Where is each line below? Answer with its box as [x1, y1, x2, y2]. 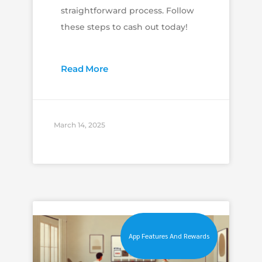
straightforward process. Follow [60, 5, 194, 16]
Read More [60, 63, 108, 74]
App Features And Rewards [129, 230, 210, 240]
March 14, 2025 [53, 120, 105, 129]
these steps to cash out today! [60, 21, 188, 32]
